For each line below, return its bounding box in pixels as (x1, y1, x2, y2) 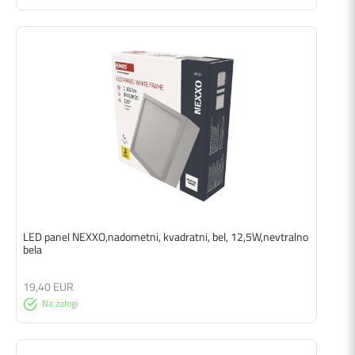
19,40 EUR (23, 278, 74, 296)
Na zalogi (42, 296, 78, 311)
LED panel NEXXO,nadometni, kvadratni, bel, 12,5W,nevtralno (23, 228, 308, 246)
